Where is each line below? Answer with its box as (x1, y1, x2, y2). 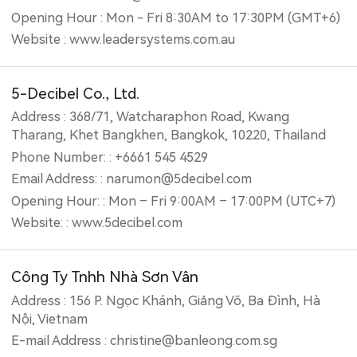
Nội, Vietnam (11, 311, 88, 327)
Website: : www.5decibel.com (11, 215, 183, 231)
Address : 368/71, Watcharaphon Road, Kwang (11, 109, 290, 125)
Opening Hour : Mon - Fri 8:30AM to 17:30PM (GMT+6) (11, 10, 341, 25)
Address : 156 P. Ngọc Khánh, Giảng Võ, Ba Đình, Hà (11, 292, 321, 308)
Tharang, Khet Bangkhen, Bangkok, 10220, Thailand (11, 127, 327, 143)
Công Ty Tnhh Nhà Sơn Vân (11, 268, 199, 287)
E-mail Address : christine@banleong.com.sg (11, 333, 278, 349)
